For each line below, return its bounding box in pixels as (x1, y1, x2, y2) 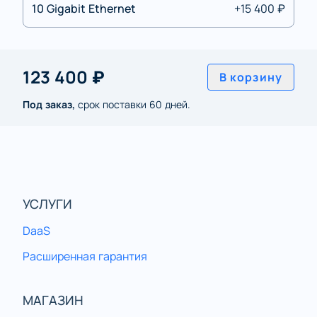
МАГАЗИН (23, 292, 83, 309)
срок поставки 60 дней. (75, 98, 190, 111)
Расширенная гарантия (23, 248, 147, 264)
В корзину (219, 69, 282, 85)
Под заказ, (23, 98, 75, 111)
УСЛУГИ (23, 195, 72, 212)
